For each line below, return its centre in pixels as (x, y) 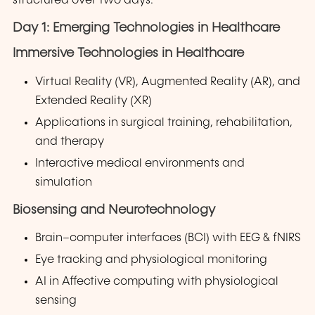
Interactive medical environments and (140, 163)
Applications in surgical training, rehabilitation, (164, 122)
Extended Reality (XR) (94, 101)
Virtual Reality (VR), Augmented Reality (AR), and (168, 82)
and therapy (70, 141)
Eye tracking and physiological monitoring (152, 260)
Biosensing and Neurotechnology (114, 210)
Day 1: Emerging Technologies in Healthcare (146, 28)
